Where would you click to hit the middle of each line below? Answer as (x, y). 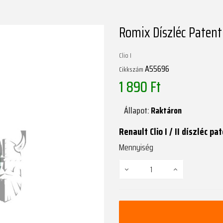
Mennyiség (136, 148)
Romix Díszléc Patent (170, 32)
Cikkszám (131, 69)
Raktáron (166, 111)
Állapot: (137, 111)
